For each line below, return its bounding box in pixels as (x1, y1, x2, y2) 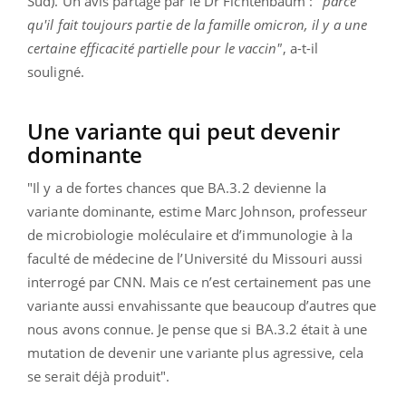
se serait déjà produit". (27, 367, 170, 386)
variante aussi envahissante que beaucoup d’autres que (27, 296, 377, 315)
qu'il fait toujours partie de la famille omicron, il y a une (27, 15, 368, 34)
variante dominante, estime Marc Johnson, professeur (27, 202, 368, 221)
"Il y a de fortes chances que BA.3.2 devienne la (27, 179, 326, 198)
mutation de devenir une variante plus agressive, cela (27, 343, 364, 362)
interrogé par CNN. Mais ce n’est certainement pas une (27, 273, 372, 292)
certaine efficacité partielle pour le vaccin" (27, 39, 283, 58)
